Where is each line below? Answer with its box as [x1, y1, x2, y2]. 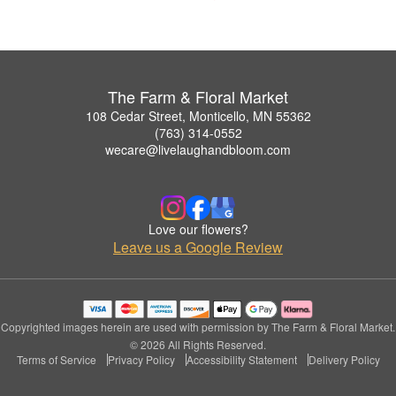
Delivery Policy [308, 351, 380, 367]
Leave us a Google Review [113, 236, 283, 257]
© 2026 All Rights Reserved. [130, 336, 266, 352]
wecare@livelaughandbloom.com [105, 140, 291, 158]
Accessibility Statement [186, 351, 297, 367]
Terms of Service [16, 351, 96, 367]
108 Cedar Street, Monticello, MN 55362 [85, 106, 311, 125]
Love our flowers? [148, 219, 248, 238]
